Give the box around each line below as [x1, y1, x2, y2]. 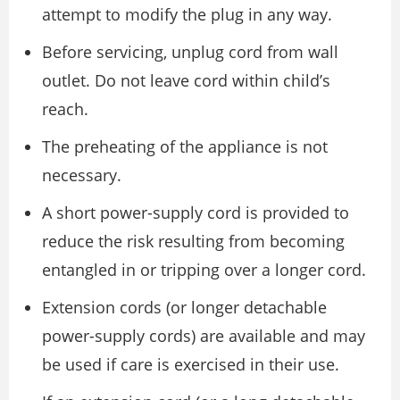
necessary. [42, 164, 121, 186]
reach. [42, 98, 88, 120]
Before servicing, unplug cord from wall [42, 41, 338, 62]
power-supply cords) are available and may [42, 325, 365, 346]
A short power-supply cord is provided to [42, 202, 349, 223]
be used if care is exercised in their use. [42, 354, 339, 375]
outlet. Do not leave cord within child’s [42, 70, 330, 91]
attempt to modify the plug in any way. [42, 4, 332, 25]
